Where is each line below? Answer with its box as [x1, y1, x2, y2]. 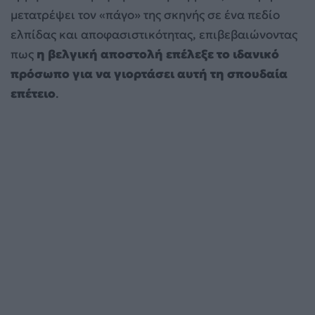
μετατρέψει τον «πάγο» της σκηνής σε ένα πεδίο [11, 7, 280, 23]
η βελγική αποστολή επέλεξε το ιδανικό [37, 46, 279, 63]
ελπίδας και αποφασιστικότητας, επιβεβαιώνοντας [11, 27, 297, 43]
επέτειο [11, 86, 56, 102]
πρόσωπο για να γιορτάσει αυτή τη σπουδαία [11, 66, 288, 82]
